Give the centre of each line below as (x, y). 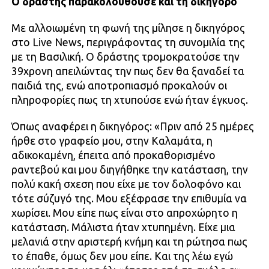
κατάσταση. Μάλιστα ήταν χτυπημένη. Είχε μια (123, 228)
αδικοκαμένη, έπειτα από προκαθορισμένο (113, 156)
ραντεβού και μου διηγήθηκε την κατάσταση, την (129, 170)
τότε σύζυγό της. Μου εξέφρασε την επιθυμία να (129, 199)
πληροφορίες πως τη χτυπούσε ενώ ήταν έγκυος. (129, 100)
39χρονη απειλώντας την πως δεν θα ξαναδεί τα (128, 71)
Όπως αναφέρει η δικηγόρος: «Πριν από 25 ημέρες (132, 127)
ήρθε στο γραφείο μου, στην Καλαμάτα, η (112, 141)
